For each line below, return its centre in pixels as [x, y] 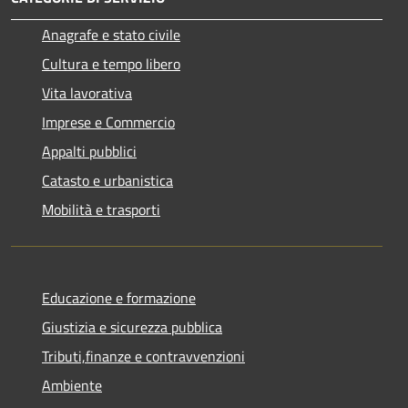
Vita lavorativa [87, 92]
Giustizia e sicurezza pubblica [132, 326]
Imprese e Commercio [108, 122]
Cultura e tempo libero [111, 63]
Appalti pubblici [89, 151]
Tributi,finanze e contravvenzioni [143, 356]
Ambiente [72, 385]
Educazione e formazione [119, 297]
